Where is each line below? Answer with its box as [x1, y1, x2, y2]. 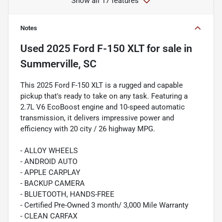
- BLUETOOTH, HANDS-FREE [20, 190, 114, 199]
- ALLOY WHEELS [20, 146, 78, 156]
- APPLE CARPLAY [20, 168, 80, 177]
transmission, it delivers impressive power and [20, 113, 174, 123]
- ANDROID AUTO [20, 157, 77, 166]
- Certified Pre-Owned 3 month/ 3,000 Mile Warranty [20, 201, 188, 210]
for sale [144, 43, 181, 55]
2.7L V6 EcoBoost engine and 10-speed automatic [20, 103, 185, 112]
